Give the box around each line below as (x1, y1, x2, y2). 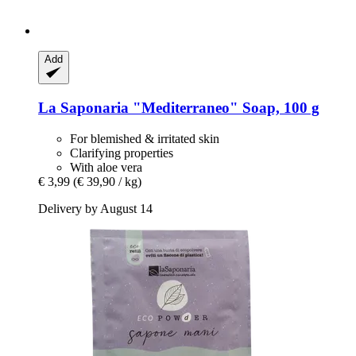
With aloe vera (70, 160, 142, 174)
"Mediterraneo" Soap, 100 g (129, 99, 319, 117)
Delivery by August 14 (38, 201, 153, 215)
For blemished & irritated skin (70, 131, 219, 145)
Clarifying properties (70, 145, 173, 160)
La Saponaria (38, 99, 129, 117)
